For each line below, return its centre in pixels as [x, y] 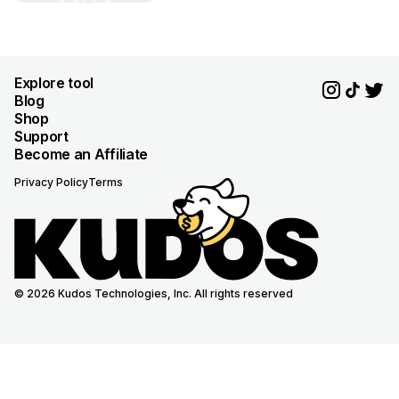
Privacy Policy [51, 182]
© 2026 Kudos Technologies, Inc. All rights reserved [154, 293]
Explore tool [54, 82]
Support [41, 136]
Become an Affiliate [81, 154]
